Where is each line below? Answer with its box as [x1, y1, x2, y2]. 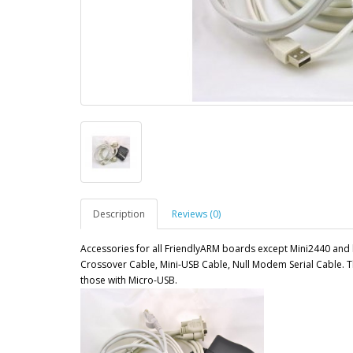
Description [93, 207, 145, 221]
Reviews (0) [172, 207, 221, 221]
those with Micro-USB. [80, 273, 177, 287]
